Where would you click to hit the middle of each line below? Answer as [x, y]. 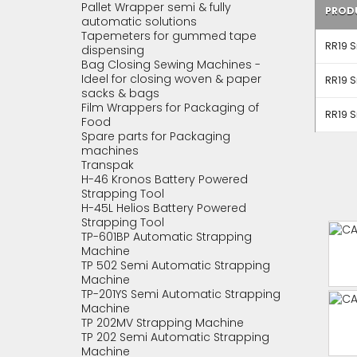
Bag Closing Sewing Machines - [171, 65]
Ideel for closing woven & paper [171, 79]
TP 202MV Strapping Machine [163, 323]
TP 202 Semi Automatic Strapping [175, 337]
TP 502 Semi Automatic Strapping [176, 265]
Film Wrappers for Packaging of [170, 108]
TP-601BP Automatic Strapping [167, 237]
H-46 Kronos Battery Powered [165, 179]
